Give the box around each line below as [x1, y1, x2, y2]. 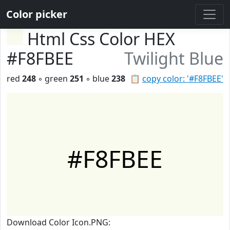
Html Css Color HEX [27, 28, 175, 50]
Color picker [6, 7, 67, 21]
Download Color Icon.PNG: [7, 217, 110, 228]
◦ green [36, 73, 70, 84]
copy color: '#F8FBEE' [142, 73, 223, 84]
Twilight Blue [124, 47, 223, 69]
